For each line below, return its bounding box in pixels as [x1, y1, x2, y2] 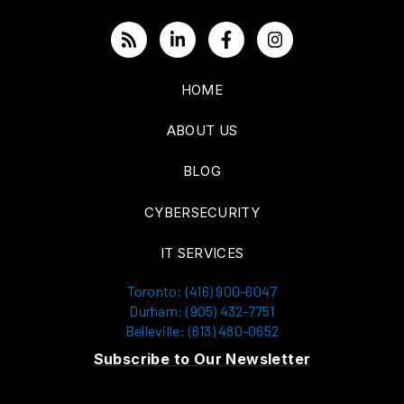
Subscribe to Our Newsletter [93, 350, 311, 368]
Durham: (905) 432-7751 [129, 302, 275, 319]
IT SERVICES [160, 244, 244, 262]
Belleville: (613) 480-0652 [124, 322, 280, 339]
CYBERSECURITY [144, 204, 260, 221]
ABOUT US [166, 122, 238, 139]
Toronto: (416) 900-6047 [126, 282, 278, 299]
